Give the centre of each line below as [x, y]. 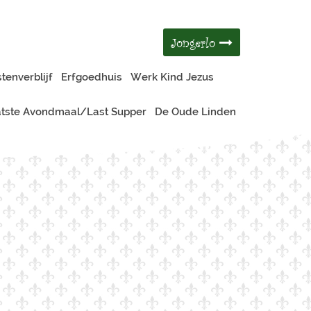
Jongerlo [195, 42]
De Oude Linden [195, 112]
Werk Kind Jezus [172, 77]
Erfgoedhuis [92, 77]
